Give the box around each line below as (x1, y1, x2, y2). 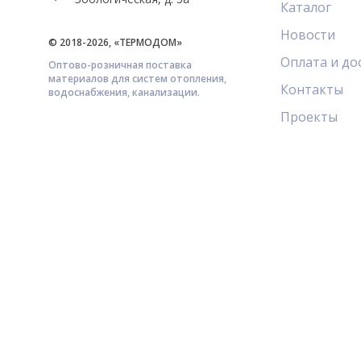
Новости (280, 26, 335, 44)
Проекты (280, 108, 338, 127)
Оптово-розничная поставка (48, 58, 192, 73)
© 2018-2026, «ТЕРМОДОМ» (48, 35, 182, 50)
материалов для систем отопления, (48, 72, 226, 86)
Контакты (280, 81, 343, 99)
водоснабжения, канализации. (48, 85, 200, 100)
